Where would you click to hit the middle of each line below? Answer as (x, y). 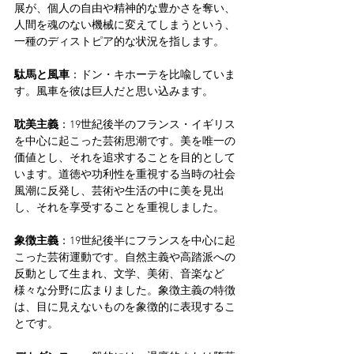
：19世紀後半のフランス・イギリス (147, 125)
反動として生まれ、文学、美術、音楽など (119, 274)
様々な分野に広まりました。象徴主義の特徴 (125, 291)
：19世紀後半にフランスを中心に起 (147, 241)
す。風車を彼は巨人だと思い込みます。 (114, 92)
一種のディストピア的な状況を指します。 (119, 42)
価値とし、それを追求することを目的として (125, 158)
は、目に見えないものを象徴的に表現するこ (125, 307)
